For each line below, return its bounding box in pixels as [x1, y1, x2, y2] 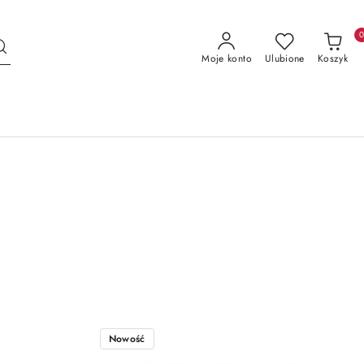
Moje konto [201, 50, 252, 66]
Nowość [108, 331, 145, 346]
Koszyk [317, 50, 348, 66]
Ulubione [264, 50, 305, 66]
